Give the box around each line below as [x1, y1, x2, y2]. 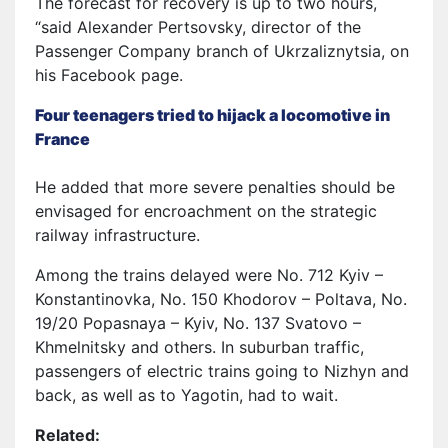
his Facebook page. [35, 65, 183, 86]
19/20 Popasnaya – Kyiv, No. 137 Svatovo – [35, 313, 361, 334]
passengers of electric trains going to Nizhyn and [35, 361, 409, 382]
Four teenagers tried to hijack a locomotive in [35, 105, 390, 126]
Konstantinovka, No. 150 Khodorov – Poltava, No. [35, 289, 407, 310]
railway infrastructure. [35, 225, 200, 246]
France [35, 129, 90, 150]
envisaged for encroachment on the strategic [35, 201, 377, 222]
